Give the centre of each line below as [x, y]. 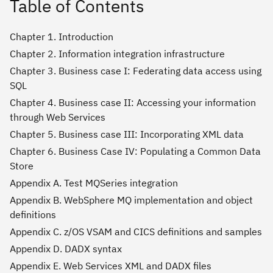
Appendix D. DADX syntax [66, 248]
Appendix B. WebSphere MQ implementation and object [131, 200]
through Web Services [58, 117]
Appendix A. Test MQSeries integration [94, 183]
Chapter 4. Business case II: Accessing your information [133, 102]
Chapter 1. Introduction [62, 36]
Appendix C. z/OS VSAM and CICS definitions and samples [136, 231]
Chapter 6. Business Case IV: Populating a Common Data [135, 151]
